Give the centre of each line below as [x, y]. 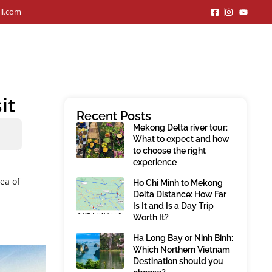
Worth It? [151, 217]
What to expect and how [181, 139]
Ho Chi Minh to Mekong [178, 183]
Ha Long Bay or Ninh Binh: [183, 238]
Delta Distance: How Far [180, 194]
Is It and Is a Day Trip [173, 206]
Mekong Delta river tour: [180, 127]
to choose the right [169, 151]
